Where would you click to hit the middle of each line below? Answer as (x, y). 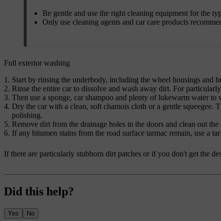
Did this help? (39, 191)
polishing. (27, 115)
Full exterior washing (37, 63)
